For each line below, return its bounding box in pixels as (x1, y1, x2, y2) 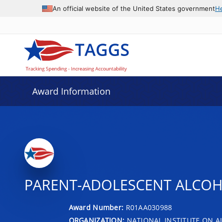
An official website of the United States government (53, 4, 215, 12)
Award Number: (68, 202, 126, 212)
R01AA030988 (125, 202, 172, 212)
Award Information (32, 85, 111, 97)
